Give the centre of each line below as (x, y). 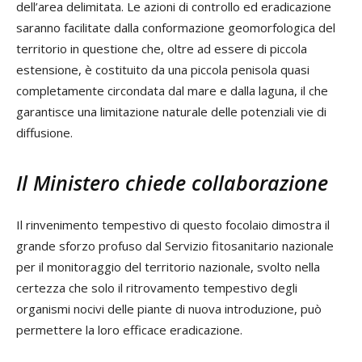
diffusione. (44, 133)
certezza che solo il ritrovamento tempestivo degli (157, 288)
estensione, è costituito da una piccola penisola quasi (163, 70)
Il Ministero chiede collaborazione (172, 183)
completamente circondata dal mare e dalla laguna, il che (172, 91)
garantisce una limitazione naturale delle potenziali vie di (171, 112)
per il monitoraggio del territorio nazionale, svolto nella (168, 267)
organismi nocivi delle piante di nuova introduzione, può (169, 309)
